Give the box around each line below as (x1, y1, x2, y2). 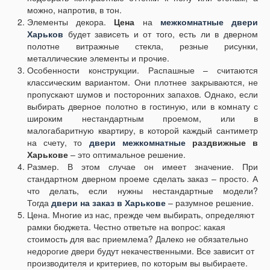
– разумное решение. (168, 196, 254, 209)
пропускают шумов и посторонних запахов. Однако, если (27, 88, 258, 101)
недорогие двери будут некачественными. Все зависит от (27, 245, 254, 257)
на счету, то (27, 136, 89, 149)
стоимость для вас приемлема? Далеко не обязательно (27, 233, 248, 245)
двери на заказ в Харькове (51, 196, 166, 209)
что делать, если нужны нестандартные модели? (27, 184, 258, 197)
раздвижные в (185, 136, 259, 149)
